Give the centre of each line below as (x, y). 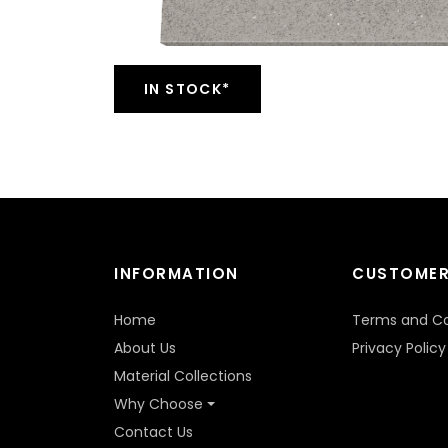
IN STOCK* (187, 89)
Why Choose (158, 404)
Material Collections (183, 376)
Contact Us (153, 432)
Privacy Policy (399, 348)
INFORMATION (176, 274)
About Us (145, 348)
